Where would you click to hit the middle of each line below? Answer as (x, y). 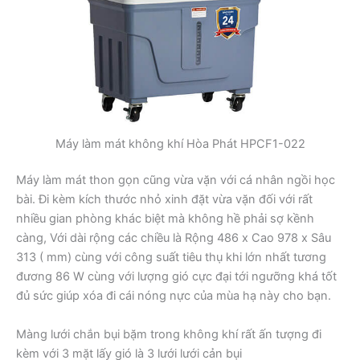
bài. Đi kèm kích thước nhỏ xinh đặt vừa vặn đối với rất (164, 200)
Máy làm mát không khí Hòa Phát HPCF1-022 (180, 143)
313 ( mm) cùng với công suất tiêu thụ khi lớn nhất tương (171, 258)
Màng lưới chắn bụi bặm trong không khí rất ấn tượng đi (169, 334)
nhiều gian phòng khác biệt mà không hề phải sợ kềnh (165, 219)
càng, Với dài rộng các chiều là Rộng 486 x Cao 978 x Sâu (174, 238)
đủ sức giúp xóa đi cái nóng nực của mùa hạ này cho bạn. (174, 296)
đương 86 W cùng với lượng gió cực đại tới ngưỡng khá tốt (176, 277)
